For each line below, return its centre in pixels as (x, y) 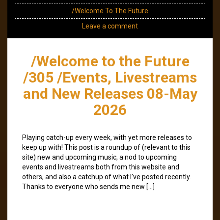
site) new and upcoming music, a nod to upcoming (99, 157)
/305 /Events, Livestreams (110, 77)
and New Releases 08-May (110, 93)
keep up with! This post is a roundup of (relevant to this (106, 147)
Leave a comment (110, 26)
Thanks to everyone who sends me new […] (88, 186)
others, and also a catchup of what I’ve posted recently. (107, 177)
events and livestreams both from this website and (101, 167)
